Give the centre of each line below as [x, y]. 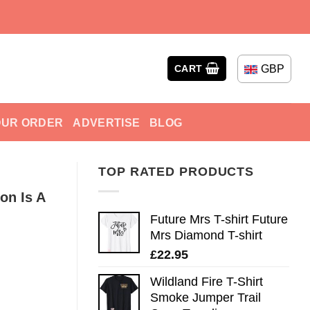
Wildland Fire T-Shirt [207, 281]
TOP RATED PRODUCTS [176, 172]
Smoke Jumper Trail [206, 297]
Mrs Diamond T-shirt [206, 235]
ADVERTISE [107, 122]
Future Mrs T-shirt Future [219, 219]
